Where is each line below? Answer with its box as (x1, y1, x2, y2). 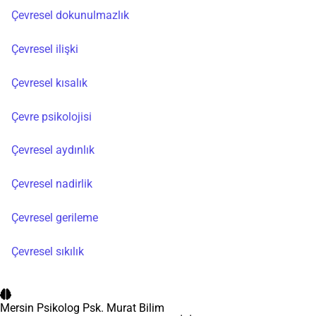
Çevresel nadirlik (11, 177, 92, 191)
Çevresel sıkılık (11, 244, 84, 258)
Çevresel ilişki (11, 42, 78, 56)
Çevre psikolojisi (11, 109, 92, 123)
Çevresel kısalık (11, 75, 87, 90)
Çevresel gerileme (11, 211, 98, 225)
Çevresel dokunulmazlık (11, 8, 129, 23)
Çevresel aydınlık (11, 143, 95, 157)
